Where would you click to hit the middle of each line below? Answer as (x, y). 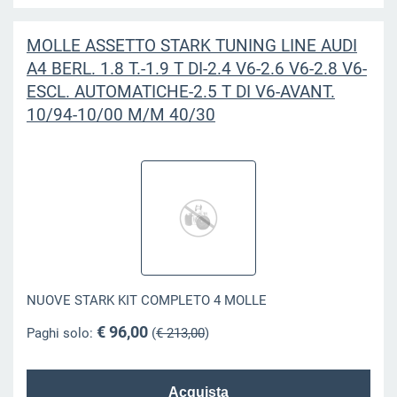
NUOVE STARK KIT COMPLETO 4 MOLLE (146, 301)
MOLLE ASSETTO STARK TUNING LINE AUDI (191, 45)
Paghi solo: (61, 333)
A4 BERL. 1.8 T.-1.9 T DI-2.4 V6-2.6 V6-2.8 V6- (196, 68)
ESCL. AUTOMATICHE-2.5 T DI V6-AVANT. (180, 91)
